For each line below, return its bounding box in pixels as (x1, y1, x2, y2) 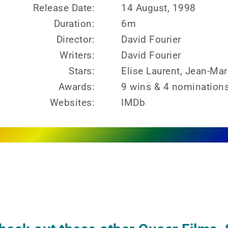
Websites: (49, 97, 95, 109)
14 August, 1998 (121, 2, 196, 14)
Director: (56, 34, 95, 46)
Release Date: (33, 2, 95, 14)
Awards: (58, 81, 95, 93)
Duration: (53, 18, 95, 30)
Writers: (60, 49, 95, 62)
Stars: (69, 65, 95, 77)
